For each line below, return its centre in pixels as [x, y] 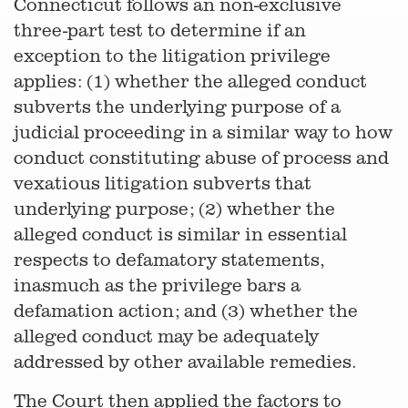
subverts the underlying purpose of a [177, 106]
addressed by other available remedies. [185, 361]
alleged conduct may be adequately [166, 336]
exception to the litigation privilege [172, 55]
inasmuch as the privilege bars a [157, 285]
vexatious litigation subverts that [163, 183]
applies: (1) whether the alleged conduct [190, 81]
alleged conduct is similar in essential [180, 234]
